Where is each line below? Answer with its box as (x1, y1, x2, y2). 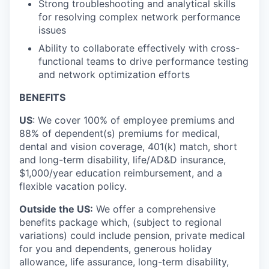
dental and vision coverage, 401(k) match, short (19, 141, 237, 153)
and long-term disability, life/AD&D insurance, (19, 154, 226, 166)
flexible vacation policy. (19, 180, 127, 192)
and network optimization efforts (38, 68, 190, 80)
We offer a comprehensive (93, 203, 216, 215)
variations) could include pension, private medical (19, 229, 245, 241)
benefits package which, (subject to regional (19, 216, 222, 228)
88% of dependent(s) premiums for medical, (19, 127, 220, 139)
